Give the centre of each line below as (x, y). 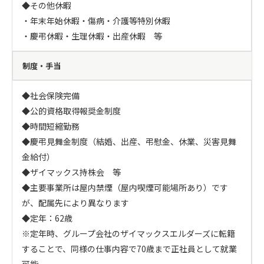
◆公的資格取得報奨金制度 (71, 111)
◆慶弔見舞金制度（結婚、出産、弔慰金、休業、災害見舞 (129, 141)
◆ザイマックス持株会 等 (71, 172)
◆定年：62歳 (47, 218)
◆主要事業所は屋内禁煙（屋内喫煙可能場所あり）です (125, 187)
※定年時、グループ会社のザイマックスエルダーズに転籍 (128, 233)
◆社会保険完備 (51, 95)
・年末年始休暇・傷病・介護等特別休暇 (96, 21)
